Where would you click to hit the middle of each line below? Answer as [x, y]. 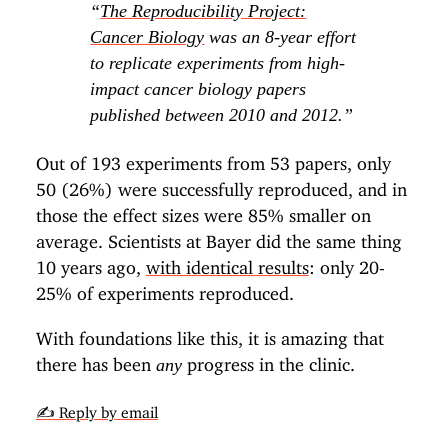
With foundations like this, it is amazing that [209, 333]
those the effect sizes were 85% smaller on [203, 211]
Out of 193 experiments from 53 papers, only [213, 159]
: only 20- [346, 263]
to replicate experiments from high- [218, 63]
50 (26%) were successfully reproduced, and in [221, 185]
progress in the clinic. [268, 359]
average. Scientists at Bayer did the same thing [218, 237]
